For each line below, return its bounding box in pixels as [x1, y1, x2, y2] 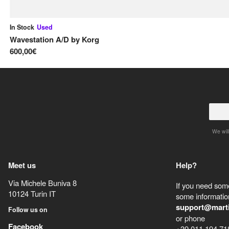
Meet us [8, 159, 36, 171]
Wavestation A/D [10, 34, 69, 45]
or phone [176, 213, 205, 224]
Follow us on [8, 205, 48, 215]
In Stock [10, 22, 34, 32]
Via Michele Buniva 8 [8, 177, 77, 188]
